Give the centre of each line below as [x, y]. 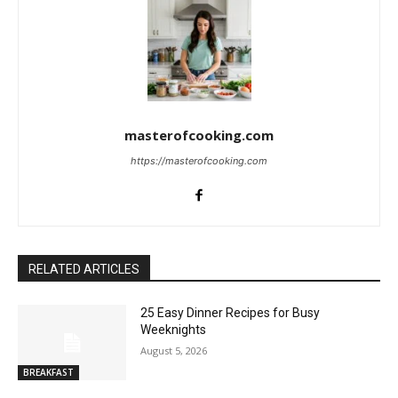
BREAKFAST [48, 373]
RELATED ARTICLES [84, 269]
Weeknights [174, 329]
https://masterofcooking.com [199, 160]
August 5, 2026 [174, 350]
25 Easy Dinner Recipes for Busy [231, 312]
